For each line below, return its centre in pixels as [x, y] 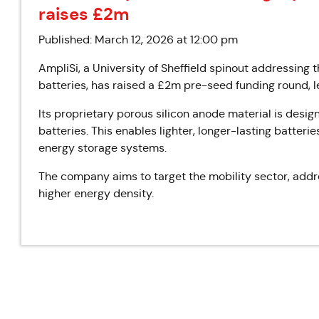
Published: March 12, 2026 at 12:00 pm [138, 40]
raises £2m [84, 14]
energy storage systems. [103, 148]
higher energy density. [96, 193]
